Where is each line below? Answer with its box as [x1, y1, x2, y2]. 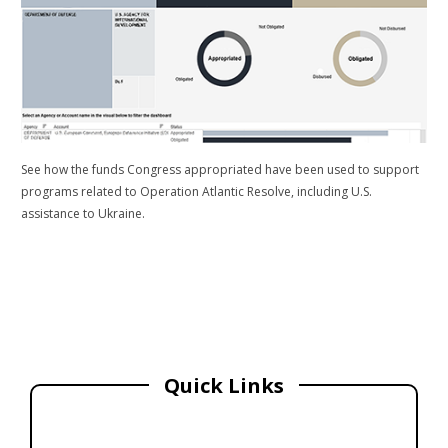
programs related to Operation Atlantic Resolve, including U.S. [21, 183, 373, 201]
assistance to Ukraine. [21, 205, 146, 223]
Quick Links [164, 372, 284, 400]
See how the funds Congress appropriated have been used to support [21, 161, 420, 179]
